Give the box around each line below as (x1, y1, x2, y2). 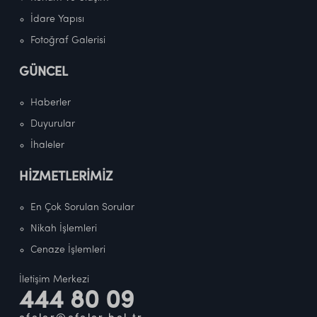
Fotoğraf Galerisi (30, 35, 105, 46)
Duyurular (30, 118, 75, 129)
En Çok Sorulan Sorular (30, 202, 134, 213)
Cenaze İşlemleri (30, 244, 105, 255)
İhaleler (30, 139, 64, 151)
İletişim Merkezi (18, 274, 89, 285)
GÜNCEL (18, 65, 68, 79)
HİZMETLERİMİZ (18, 170, 113, 184)
